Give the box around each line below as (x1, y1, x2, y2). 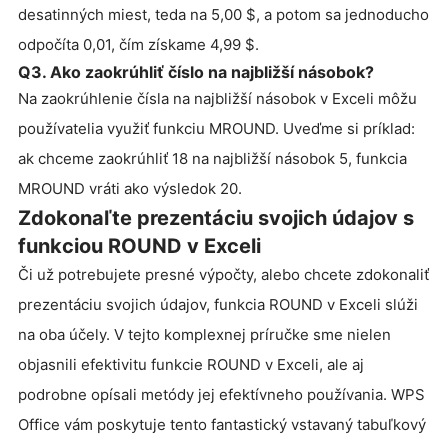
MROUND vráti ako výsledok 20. (18, 179, 242, 199)
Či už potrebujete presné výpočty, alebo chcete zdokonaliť (18, 265, 429, 285)
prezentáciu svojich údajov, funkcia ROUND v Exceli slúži (18, 295, 418, 315)
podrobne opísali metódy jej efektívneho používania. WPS (18, 385, 425, 405)
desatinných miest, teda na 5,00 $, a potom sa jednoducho (18, 5, 429, 25)
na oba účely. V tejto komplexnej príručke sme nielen (18, 325, 391, 345)
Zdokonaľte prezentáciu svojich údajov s (18, 206, 414, 231)
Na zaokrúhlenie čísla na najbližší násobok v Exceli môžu (18, 89, 417, 109)
